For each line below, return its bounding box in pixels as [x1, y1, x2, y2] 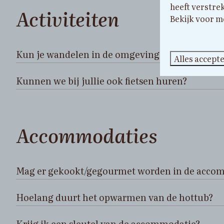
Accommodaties [16, 120, 158, 149]
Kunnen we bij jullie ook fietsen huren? [16, 73, 187, 87]
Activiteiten [16, 3, 119, 32]
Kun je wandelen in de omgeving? [16, 47, 164, 61]
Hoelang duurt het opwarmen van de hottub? [16, 190, 213, 204]
